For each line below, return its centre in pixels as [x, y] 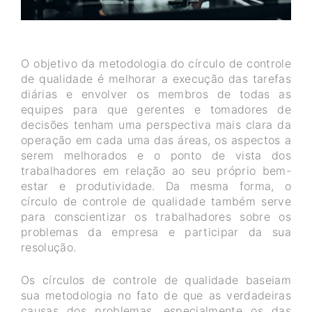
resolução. [50, 247]
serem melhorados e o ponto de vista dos [156, 155]
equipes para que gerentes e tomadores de [156, 109]
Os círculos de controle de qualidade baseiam [156, 280]
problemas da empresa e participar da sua [156, 232]
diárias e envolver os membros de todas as [156, 94]
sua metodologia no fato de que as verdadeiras [156, 295]
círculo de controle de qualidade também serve [156, 201]
